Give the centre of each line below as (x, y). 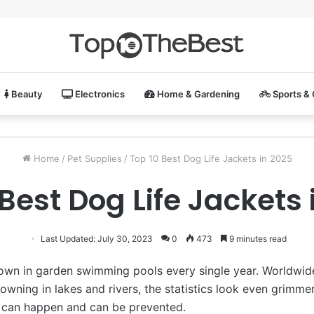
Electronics (99, 94)
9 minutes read (257, 239)
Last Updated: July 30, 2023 (95, 239)
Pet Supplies (94, 158)
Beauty (26, 94)
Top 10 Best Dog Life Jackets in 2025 (211, 158)
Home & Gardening (197, 94)
